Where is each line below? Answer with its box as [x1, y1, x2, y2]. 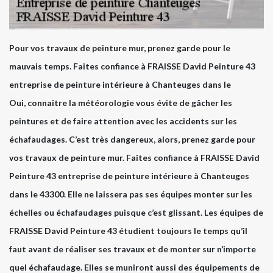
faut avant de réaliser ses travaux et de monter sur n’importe [9, 243, 256, 254]
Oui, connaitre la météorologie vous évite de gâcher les [9, 97, 232, 108]
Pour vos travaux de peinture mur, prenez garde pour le [9, 42, 230, 53]
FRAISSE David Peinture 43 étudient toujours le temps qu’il [9, 225, 247, 236]
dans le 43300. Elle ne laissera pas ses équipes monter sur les [9, 188, 252, 199]
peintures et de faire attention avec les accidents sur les [9, 115, 237, 126]
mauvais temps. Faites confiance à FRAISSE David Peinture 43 [9, 60, 255, 71]
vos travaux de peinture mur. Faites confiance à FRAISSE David [9, 152, 260, 163]
